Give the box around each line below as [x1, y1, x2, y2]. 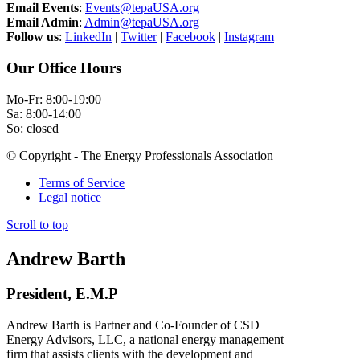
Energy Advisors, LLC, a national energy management [6, 333, 284, 347]
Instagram [224, 30, 274, 44]
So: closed [6, 121, 59, 135]
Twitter [121, 30, 157, 44]
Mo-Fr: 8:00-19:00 [6, 92, 101, 106]
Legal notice [39, 190, 101, 204]
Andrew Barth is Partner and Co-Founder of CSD [6, 318, 260, 333]
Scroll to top [6, 217, 68, 231]
